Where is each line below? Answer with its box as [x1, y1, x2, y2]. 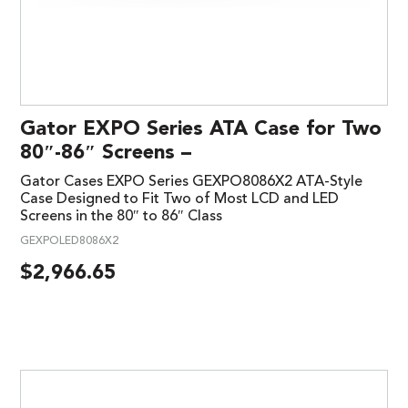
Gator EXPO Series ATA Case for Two [20, 119, 382, 140]
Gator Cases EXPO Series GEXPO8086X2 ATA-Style [20, 175, 362, 190]
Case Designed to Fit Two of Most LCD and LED [20, 192, 339, 208]
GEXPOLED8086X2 [20, 236, 118, 248]
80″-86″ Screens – [20, 143, 191, 164]
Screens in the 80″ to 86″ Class [20, 209, 222, 225]
